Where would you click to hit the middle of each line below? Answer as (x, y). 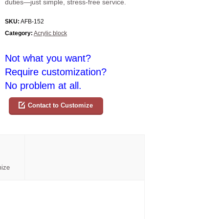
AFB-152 (32, 22)
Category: (19, 33)
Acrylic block (50, 33)
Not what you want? (48, 58)
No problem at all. (43, 86)
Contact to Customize (61, 106)
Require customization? (56, 72)
